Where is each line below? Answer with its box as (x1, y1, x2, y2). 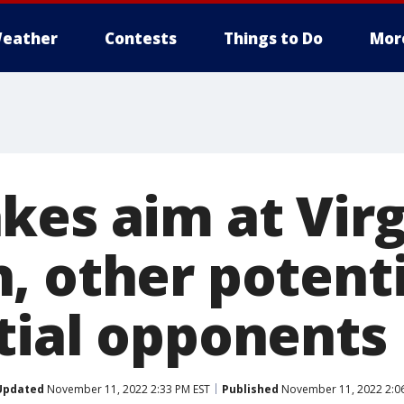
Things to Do (224, 28, 323, 49)
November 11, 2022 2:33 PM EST (44, 381, 210, 397)
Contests (105, 28, 177, 49)
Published (222, 381, 279, 397)
